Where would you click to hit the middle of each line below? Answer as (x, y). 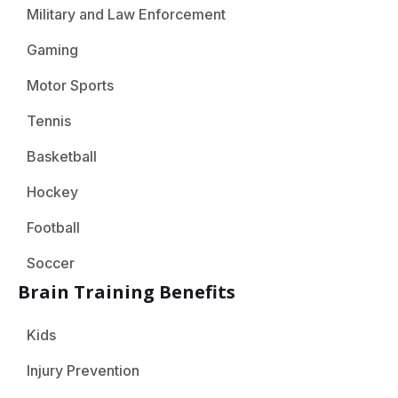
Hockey (52, 191)
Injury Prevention (83, 370)
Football (53, 227)
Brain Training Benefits (127, 291)
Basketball (62, 156)
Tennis (49, 120)
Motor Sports (70, 85)
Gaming (52, 49)
